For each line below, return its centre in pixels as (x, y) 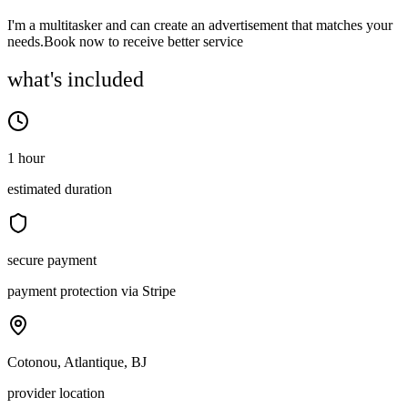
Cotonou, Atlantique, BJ (77, 362)
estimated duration (60, 189)
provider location (56, 393)
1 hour (26, 158)
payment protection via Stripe (92, 291)
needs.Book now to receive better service (125, 41)
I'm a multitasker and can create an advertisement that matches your (200, 25)
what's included (76, 80)
